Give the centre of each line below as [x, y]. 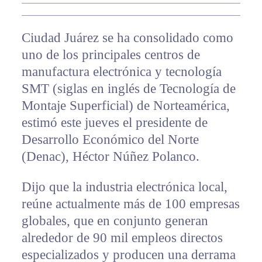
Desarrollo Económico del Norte [110, 140]
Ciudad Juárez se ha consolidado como [127, 38]
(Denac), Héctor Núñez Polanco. [110, 157]
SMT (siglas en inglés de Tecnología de [128, 89]
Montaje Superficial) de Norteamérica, [125, 106]
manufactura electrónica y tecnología [121, 72]
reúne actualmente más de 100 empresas [130, 204]
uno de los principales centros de [111, 55]
